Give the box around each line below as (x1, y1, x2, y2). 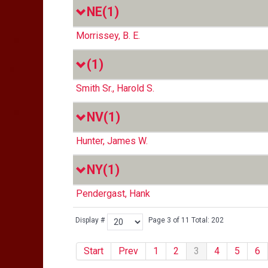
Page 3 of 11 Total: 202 (148, 216, 224, 224)
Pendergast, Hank (76, 188, 150, 199)
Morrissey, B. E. (76, 30, 140, 41)
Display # (75, 216, 105, 224)
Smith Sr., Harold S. (76, 83, 154, 94)
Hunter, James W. (76, 135, 148, 147)
